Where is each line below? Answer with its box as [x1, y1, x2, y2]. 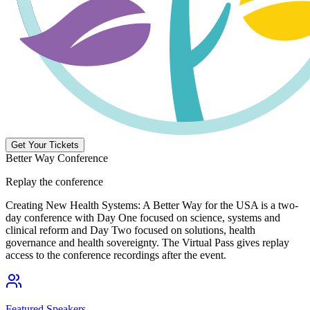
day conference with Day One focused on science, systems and [6, 212, 280, 224]
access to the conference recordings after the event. [6, 249, 226, 262]
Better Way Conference [6, 152, 108, 165]
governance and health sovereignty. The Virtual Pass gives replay [6, 237, 289, 249]
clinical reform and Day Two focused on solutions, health [6, 224, 255, 237]
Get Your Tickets [11, 140, 79, 151]
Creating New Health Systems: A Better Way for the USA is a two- [6, 199, 298, 212]
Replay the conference [6, 176, 103, 188]
